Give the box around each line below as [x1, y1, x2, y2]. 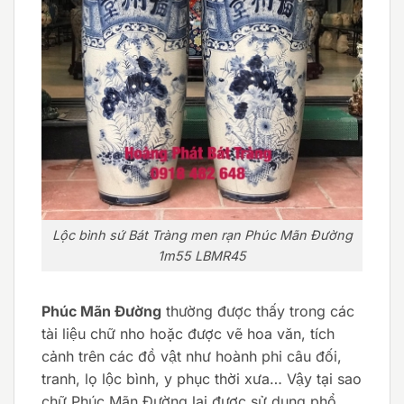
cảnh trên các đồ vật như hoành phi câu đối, [41, 347, 342, 366]
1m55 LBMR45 [158, 248, 246, 264]
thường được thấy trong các [161, 302, 354, 321]
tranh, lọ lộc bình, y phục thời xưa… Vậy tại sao [41, 370, 362, 389]
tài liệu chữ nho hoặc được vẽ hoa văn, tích [41, 325, 335, 344]
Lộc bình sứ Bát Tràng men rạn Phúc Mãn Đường [51, 227, 353, 243]
